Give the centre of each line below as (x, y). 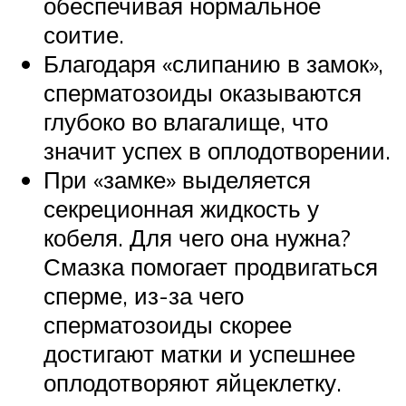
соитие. (84, 35)
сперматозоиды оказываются (203, 93)
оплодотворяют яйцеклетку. (193, 383)
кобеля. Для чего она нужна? (197, 238)
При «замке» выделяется (177, 180)
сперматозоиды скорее (168, 325)
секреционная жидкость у (181, 209)
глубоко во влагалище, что (186, 122)
